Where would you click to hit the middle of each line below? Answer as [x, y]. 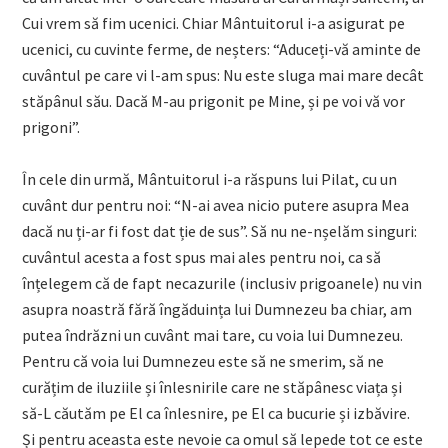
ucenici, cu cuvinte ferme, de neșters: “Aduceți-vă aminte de [222, 49]
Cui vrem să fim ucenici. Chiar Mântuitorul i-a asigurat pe [214, 23]
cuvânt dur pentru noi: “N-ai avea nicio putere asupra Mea [216, 205]
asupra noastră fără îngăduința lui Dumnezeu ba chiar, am [217, 309]
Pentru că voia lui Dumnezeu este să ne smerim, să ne [203, 361]
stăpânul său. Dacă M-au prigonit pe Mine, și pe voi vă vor [214, 101]
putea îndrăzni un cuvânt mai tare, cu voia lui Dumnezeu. [213, 335]
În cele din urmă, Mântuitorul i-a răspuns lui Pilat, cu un [210, 179]
